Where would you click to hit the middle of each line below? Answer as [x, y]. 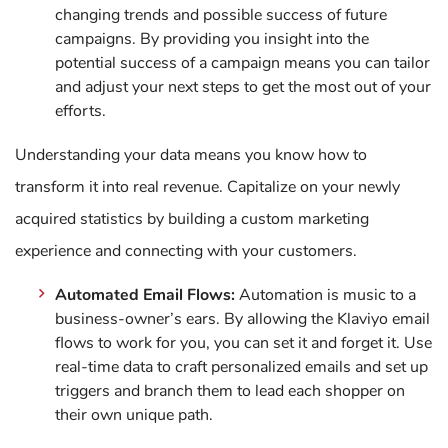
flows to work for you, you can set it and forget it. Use [243, 343]
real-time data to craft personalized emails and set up [241, 367]
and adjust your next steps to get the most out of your [243, 87]
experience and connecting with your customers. [186, 251]
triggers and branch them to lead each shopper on [230, 391]
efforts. [80, 111]
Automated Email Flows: [145, 295]
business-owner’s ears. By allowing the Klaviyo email [242, 319]
